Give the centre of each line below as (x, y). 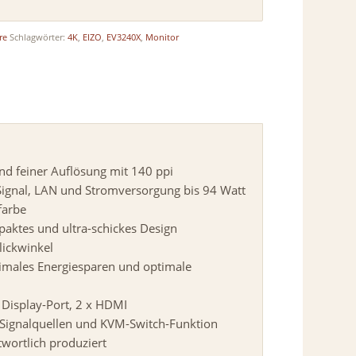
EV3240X (124, 37)
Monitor (163, 37)
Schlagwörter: (39, 37)
